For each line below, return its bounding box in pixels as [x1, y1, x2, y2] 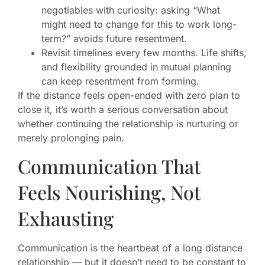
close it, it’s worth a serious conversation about [18, 104, 228, 116]
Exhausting [18, 205, 114, 231]
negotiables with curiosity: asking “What [41, 4, 220, 17]
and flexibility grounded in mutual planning [41, 61, 231, 73]
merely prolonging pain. [18, 132, 124, 144]
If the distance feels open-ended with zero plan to [18, 89, 240, 102]
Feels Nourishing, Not [18, 179, 201, 205]
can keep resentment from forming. [41, 75, 199, 88]
